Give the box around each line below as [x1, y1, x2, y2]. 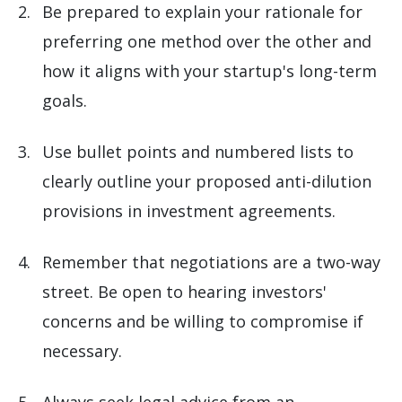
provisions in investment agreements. [42, 200, 336, 223]
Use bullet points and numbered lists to [42, 141, 354, 163]
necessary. [42, 340, 122, 363]
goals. [42, 90, 87, 112]
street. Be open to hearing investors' [42, 281, 327, 303]
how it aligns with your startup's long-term [42, 60, 377, 83]
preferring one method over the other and [42, 31, 371, 53]
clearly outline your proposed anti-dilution [42, 170, 371, 193]
